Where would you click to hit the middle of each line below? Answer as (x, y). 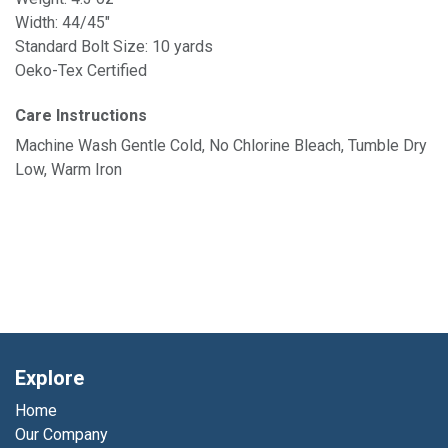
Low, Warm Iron (68, 169)
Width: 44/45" (62, 22)
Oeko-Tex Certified (81, 70)
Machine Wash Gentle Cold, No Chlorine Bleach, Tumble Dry (221, 145)
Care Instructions (81, 116)
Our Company (61, 435)
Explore (49, 379)
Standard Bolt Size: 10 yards (114, 46)
